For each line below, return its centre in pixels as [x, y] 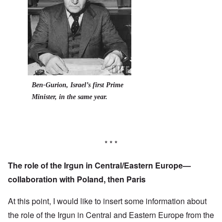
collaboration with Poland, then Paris [77, 179]
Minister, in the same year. [70, 97]
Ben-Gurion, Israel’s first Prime [78, 85]
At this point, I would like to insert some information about [107, 201]
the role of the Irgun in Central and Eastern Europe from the [111, 215]
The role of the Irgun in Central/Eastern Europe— [99, 166]
